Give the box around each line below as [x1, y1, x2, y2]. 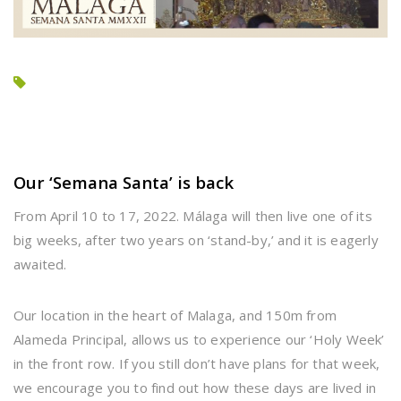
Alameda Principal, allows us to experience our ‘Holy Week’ [13, 330, 385, 349]
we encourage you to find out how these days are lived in [13, 379, 377, 397]
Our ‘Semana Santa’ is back [13, 171, 234, 194]
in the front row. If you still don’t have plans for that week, [13, 354, 380, 373]
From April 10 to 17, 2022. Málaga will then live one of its [13, 207, 372, 226]
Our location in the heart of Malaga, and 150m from [13, 306, 337, 325]
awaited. [13, 255, 67, 274]
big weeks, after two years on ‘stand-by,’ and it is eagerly [13, 231, 379, 250]
